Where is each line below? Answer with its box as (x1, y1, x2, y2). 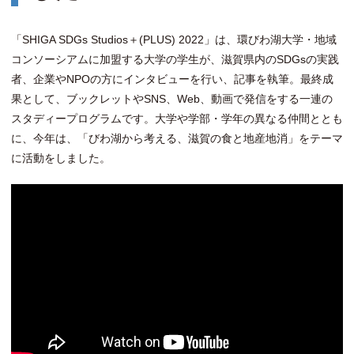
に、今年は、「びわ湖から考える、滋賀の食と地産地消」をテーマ (11, 132, 343, 145)
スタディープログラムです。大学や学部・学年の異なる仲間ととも (11, 112, 343, 125)
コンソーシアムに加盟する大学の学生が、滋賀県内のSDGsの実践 (11, 53, 339, 66)
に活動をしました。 (11, 152, 111, 164)
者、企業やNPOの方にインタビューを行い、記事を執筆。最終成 (11, 73, 333, 85)
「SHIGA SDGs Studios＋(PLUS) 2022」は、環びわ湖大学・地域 (11, 33, 337, 46)
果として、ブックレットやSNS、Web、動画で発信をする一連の (11, 92, 333, 105)
